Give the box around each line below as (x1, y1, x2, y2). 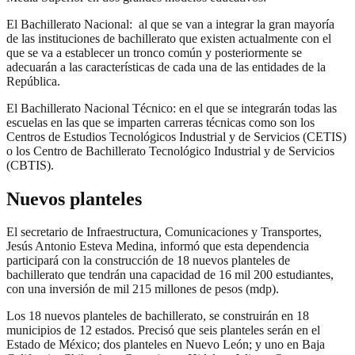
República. (6, 74, 60, 88)
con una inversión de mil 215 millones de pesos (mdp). (6, 282, 279, 296)
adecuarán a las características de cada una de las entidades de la (6, 59, 326, 74)
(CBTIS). (6, 158, 54, 172)
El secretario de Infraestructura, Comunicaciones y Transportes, (6, 225, 322, 239)
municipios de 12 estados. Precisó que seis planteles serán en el (6, 323, 320, 338)
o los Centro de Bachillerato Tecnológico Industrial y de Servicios (6, 143, 334, 158)
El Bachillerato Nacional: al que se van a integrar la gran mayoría (6, 17, 334, 31)
